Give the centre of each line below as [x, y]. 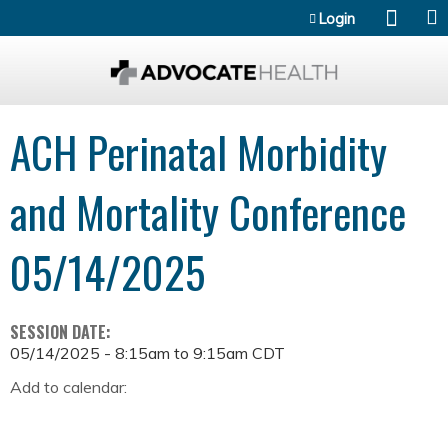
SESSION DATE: [62, 332]
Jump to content [224, 12]
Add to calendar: [70, 387]
